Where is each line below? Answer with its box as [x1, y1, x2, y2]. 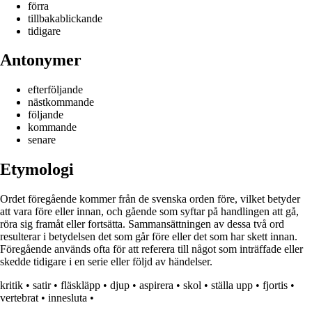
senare [28, 134, 56, 146]
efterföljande [28, 84, 83, 96]
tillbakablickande [28, 12, 102, 24]
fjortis [263, 279, 288, 292]
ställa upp [211, 279, 253, 292]
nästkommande [28, 96, 94, 109]
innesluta [48, 292, 87, 304]
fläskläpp [61, 279, 100, 292]
